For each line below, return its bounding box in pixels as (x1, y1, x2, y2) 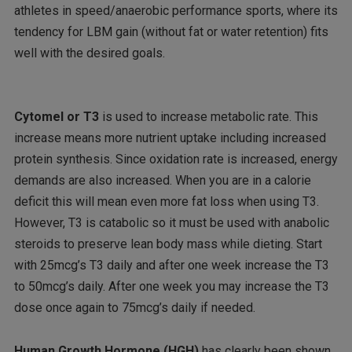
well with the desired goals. (13, 45, 165, 60)
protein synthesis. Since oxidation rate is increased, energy (13, 152, 338, 167)
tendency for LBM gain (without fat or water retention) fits (13, 24, 328, 39)
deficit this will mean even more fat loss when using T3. (13, 194, 319, 210)
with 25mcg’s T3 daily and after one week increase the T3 (13, 258, 329, 273)
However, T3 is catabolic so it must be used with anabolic (13, 215, 329, 231)
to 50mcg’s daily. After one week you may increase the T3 (13, 279, 329, 295)
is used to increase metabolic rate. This (98, 109, 318, 125)
